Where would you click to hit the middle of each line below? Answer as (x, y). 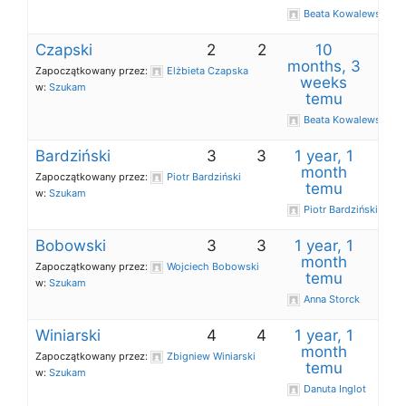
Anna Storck (332, 299)
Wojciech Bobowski (213, 266)
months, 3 (324, 66)
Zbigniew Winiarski (211, 356)
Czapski (64, 50)
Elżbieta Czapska (208, 71)
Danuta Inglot (334, 389)
